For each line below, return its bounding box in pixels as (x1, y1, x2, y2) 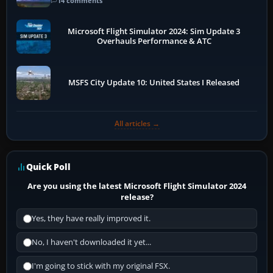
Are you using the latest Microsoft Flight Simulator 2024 (27, 180, 247, 192)
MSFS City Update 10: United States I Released (68, 77, 240, 88)
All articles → (114, 118, 160, 129)
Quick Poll (26, 161, 71, 173)
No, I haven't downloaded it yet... (32, 237, 151, 248)
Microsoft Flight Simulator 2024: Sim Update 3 (68, 26, 241, 37)
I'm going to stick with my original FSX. (32, 261, 170, 272)
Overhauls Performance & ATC (96, 36, 211, 47)
